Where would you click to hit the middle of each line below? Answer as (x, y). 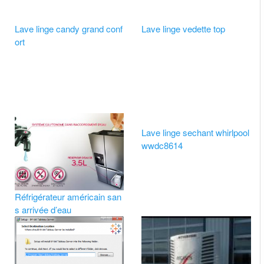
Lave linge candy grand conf (68, 29)
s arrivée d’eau (43, 210)
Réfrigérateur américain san (68, 197)
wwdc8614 (162, 145)
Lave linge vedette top (184, 29)
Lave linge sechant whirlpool (196, 132)
